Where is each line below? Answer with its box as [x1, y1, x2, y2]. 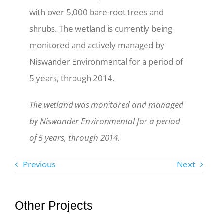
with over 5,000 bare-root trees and [29, 6, 163, 18]
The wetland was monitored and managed [29, 98, 183, 110]
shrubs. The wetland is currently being [29, 22, 172, 34]
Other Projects [14, 198, 93, 212]
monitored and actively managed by [29, 39, 164, 51]
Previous [22, 159, 55, 170]
